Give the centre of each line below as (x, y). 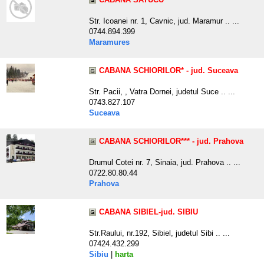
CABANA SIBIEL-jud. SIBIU (148, 212)
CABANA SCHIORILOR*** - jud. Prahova (171, 141)
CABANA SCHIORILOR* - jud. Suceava (169, 71)
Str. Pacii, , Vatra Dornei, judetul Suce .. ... (162, 92)
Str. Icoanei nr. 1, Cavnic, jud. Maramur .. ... (164, 21)
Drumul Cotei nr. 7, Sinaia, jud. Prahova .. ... (165, 163)
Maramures (109, 42)
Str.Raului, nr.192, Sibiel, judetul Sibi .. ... (159, 233)
